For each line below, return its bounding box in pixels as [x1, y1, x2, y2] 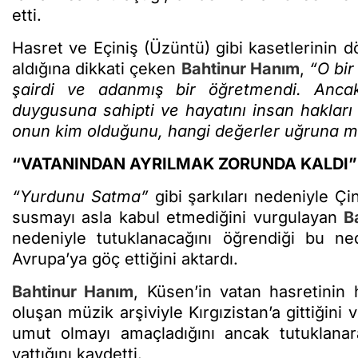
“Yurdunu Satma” [12, 186, 149, 206]
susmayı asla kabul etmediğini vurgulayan [12, 207, 344, 227]
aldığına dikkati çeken [12, 58, 181, 78]
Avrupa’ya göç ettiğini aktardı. [12, 249, 238, 268]
